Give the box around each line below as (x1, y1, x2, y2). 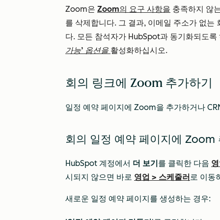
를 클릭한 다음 (158, 159, 211, 168)
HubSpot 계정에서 (65, 159, 133, 168)
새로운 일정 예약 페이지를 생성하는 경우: (65, 194, 211, 203)
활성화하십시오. (110, 46, 167, 55)
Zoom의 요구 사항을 (97, 4, 170, 14)
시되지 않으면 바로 (65, 172, 134, 182)
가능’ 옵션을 (65, 46, 110, 55)
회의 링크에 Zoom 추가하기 (65, 76, 213, 90)
